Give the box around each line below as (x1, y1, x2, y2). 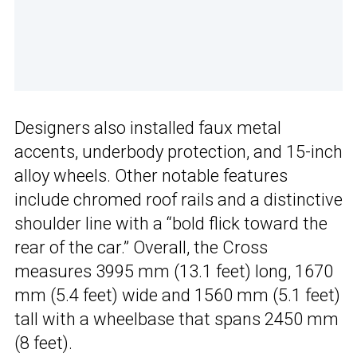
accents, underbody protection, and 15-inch (14, 142, 343, 163)
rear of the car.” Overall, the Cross (14, 237, 268, 258)
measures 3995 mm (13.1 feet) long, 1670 (14, 261, 333, 282)
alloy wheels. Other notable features (14, 166, 288, 186)
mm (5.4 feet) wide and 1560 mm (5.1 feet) (14, 285, 340, 306)
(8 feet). (14, 333, 73, 354)
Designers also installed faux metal (14, 118, 281, 139)
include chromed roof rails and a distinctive (14, 190, 343, 210)
